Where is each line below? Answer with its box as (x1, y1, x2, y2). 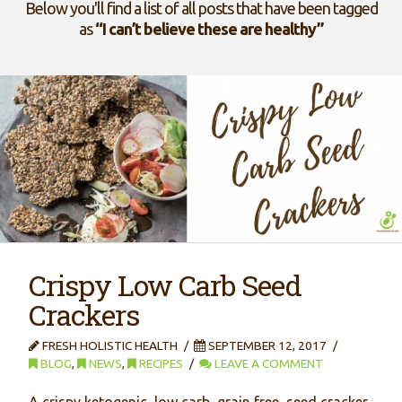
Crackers (29, 294, 140, 334)
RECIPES (136, 355, 184, 371)
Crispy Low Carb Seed (29, 265, 302, 304)
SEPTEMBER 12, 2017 (205, 337, 328, 353)
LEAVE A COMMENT (212, 355, 324, 371)
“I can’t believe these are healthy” (95, 20, 323, 39)
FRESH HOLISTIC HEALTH (39, 337, 179, 353)
